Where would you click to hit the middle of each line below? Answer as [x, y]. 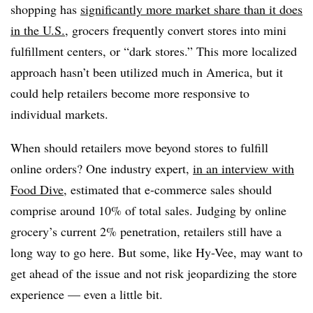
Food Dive [37, 189]
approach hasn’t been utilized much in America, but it [147, 72]
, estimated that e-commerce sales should [168, 189]
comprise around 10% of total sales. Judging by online [148, 210]
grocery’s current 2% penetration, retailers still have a [146, 231]
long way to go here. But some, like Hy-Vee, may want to [156, 252]
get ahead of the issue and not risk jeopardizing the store [154, 273]
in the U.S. [38, 30]
